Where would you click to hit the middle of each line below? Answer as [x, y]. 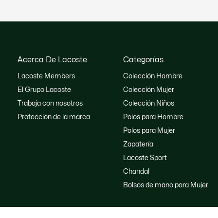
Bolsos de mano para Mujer [165, 185]
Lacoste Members [46, 76]
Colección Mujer [148, 90]
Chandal [136, 171]
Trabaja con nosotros [50, 103]
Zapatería [138, 144]
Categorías [143, 60]
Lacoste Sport [145, 158]
